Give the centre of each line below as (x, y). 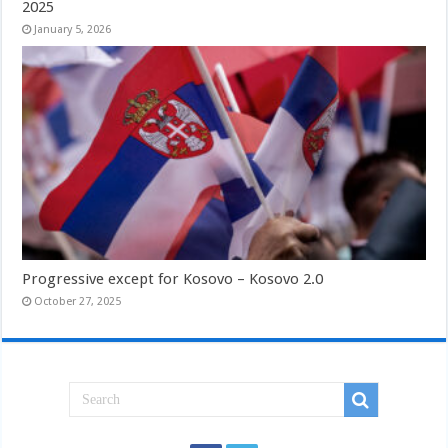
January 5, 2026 (73, 29)
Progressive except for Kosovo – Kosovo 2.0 (173, 279)
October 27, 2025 (78, 302)
